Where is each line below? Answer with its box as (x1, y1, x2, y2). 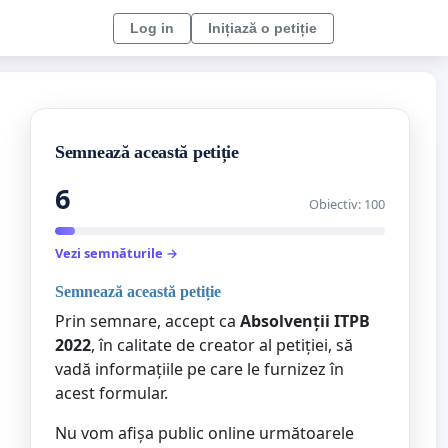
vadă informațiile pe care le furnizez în (55, 357, 344, 380)
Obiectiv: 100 (309, 195, 385, 214)
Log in (130, 19, 174, 36)
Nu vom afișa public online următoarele (55, 421, 354, 444)
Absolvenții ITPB (240, 309, 370, 332)
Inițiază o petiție (208, 19, 317, 36)
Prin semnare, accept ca (55, 309, 240, 332)
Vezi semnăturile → (55, 244, 178, 263)
